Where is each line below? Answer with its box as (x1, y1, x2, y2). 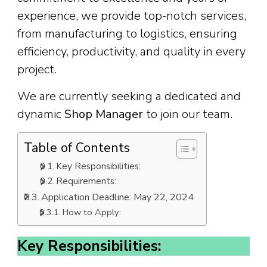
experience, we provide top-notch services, (17, 8, 246, 24)
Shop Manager (64, 106, 143, 123)
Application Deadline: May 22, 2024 (41, 191, 194, 204)
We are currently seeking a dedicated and (17, 88, 241, 105)
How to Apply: (62, 206, 121, 219)
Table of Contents (24, 139, 130, 157)
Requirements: (56, 175, 117, 188)
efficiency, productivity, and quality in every (17, 44, 246, 60)
